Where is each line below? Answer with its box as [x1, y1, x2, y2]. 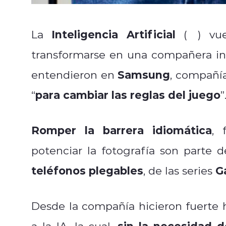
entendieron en [31, 67, 118, 82]
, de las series [143, 163, 215, 178]
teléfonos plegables [31, 162, 143, 178]
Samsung [118, 67, 171, 82]
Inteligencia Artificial [51, 26, 176, 41]
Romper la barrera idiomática [31, 122, 212, 137]
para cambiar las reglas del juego [35, 87, 220, 102]
